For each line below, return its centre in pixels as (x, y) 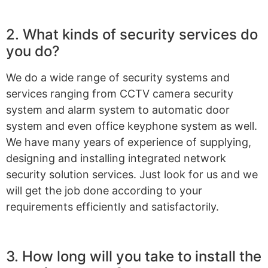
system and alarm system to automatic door (118, 110)
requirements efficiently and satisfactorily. (112, 207)
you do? (33, 51)
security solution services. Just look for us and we (132, 175)
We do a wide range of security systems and (118, 78)
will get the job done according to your (104, 191)
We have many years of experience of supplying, (129, 142)
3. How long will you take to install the (134, 257)
